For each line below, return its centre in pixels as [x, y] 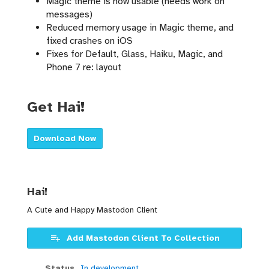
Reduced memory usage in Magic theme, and [140, 28]
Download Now [65, 139]
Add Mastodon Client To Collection [143, 238]
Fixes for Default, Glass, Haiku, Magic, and [134, 54]
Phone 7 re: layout [84, 68]
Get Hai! [56, 107]
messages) [69, 15]
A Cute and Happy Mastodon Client [92, 210]
